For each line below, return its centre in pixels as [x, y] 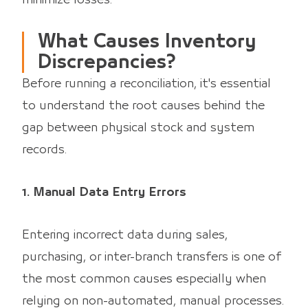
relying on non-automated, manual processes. [153, 301]
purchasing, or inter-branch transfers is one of [152, 257]
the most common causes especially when [144, 279]
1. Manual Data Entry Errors [104, 192]
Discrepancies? [107, 62]
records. [44, 150]
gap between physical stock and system [138, 128]
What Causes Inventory [147, 41]
